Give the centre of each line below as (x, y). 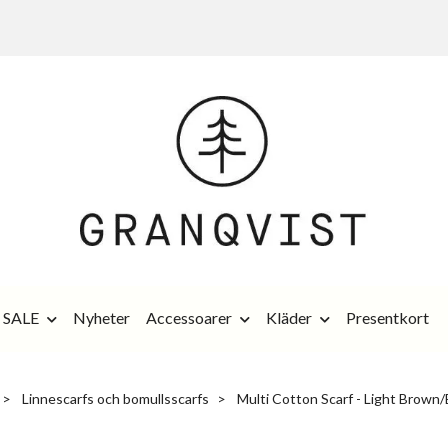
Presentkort (387, 317)
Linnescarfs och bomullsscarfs (115, 398)
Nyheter (101, 317)
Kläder (289, 317)
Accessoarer (189, 317)
